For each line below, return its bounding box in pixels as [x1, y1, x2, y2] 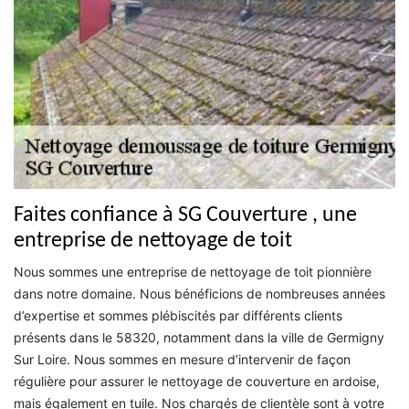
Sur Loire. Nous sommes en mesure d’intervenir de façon [14, 351, 351, 367]
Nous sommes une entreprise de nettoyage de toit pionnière [14, 263, 372, 279]
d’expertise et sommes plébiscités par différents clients [14, 307, 342, 323]
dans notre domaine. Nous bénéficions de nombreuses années [14, 285, 385, 301]
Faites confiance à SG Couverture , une [14, 204, 357, 226]
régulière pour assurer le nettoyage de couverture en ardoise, [14, 372, 380, 389]
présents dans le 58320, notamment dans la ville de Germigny [14, 329, 384, 345]
